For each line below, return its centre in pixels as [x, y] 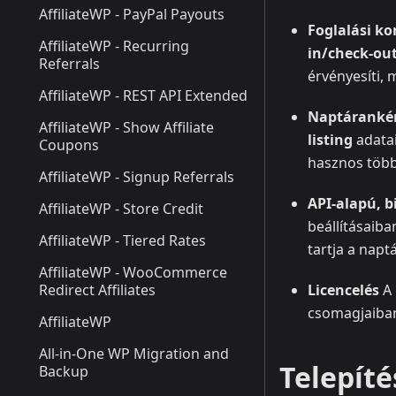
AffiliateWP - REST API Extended [143, 95]
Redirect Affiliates [97, 290]
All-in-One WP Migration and [134, 354]
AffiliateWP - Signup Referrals [137, 177]
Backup [64, 371]
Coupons [69, 145]
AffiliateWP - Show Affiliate [126, 127]
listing [330, 140]
